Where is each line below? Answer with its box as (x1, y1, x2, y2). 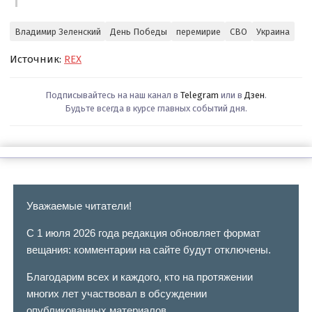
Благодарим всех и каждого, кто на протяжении (26, 270, 253, 283)
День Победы (109, 26, 167, 37)
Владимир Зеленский (14, 26, 101, 37)
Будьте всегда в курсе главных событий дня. (65, 103, 247, 114)
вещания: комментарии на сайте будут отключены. (26, 243, 271, 256)
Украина (256, 26, 290, 37)
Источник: (10, 53, 65, 66)
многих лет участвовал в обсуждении (26, 287, 207, 299)
